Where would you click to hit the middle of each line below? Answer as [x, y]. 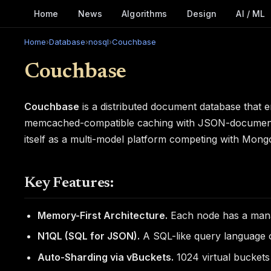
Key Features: [69, 183]
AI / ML [251, 14]
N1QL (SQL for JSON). [89, 236]
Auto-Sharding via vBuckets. [106, 257]
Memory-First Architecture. [103, 216]
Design [202, 14]
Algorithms [145, 14]
